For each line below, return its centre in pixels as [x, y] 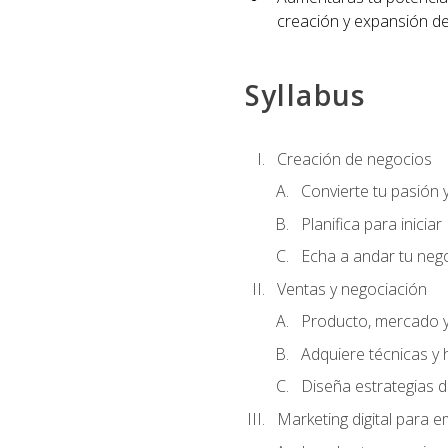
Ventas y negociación [351, 288]
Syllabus [305, 95]
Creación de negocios [354, 158]
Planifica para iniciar [371, 223]
